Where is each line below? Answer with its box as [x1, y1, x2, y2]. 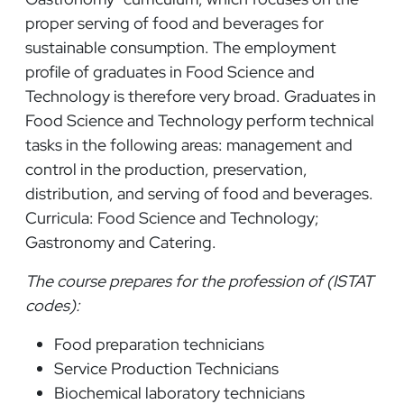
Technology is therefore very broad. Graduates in [25, 85, 376, 106]
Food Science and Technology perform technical [25, 109, 374, 131]
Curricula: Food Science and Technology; [25, 207, 319, 228]
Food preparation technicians [54, 333, 264, 354]
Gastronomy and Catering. [25, 231, 220, 252]
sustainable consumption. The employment [25, 36, 336, 58]
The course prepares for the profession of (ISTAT [25, 270, 373, 291]
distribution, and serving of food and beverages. [25, 182, 373, 204]
